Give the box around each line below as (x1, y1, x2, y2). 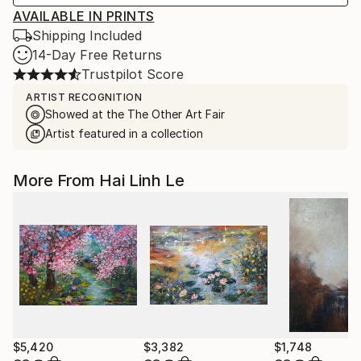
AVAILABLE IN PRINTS (13, 8, 155, 24)
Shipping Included (32, 27, 142, 44)
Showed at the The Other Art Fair (45, 107, 225, 121)
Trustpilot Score (81, 66, 184, 82)
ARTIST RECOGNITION (26, 91, 142, 103)
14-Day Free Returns (32, 47, 162, 63)
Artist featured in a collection (45, 127, 203, 140)
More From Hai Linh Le (13, 171, 185, 190)
